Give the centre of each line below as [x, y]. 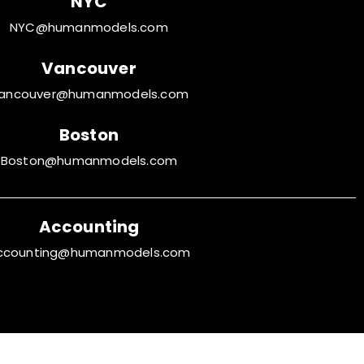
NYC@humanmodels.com [89, 27]
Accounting [89, 226]
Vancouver [89, 68]
